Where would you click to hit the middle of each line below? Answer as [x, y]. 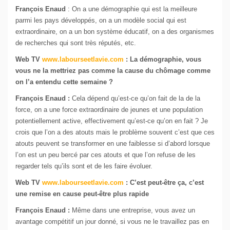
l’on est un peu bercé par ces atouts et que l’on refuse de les [106, 155]
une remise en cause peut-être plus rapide [82, 194]
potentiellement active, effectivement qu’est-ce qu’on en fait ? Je [112, 121]
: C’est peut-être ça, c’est [164, 183]
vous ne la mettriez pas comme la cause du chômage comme [113, 71]
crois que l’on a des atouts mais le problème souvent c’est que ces [115, 132]
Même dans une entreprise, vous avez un [132, 210]
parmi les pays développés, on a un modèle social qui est [101, 21]
